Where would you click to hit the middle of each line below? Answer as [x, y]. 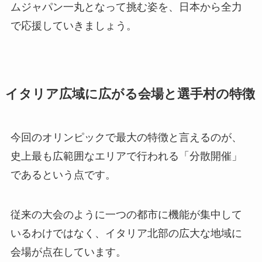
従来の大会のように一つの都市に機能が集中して [126, 214]
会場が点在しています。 [68, 252]
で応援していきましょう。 [73, 25]
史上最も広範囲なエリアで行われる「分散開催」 [126, 156]
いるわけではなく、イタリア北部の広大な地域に [126, 233]
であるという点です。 [63, 175]
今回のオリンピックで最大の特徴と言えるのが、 [126, 137]
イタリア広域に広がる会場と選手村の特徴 [130, 94]
